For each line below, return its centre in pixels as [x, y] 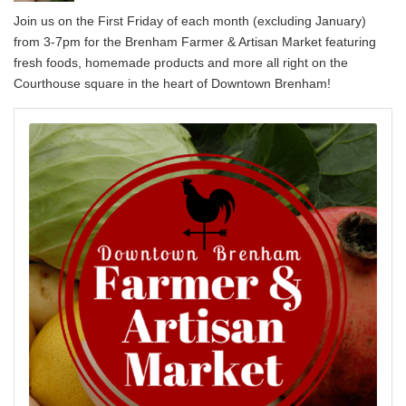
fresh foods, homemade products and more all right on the [181, 63]
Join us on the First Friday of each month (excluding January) [190, 21]
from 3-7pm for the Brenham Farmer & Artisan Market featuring [195, 42]
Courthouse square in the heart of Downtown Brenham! [172, 84]
